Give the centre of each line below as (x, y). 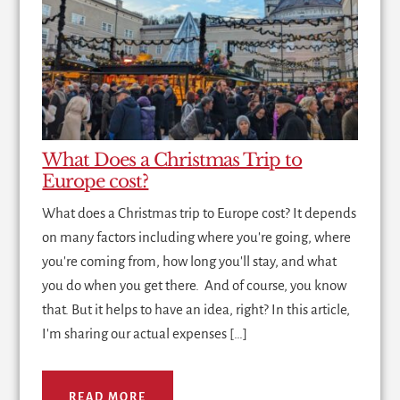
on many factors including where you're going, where (197, 237)
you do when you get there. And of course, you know (195, 286)
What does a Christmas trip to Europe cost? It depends (200, 213)
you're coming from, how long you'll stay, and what (190, 262)
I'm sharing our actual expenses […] (145, 334)
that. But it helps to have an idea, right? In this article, (196, 310)
